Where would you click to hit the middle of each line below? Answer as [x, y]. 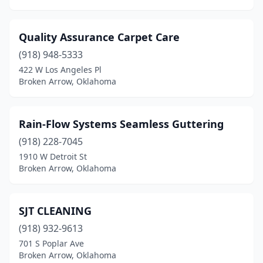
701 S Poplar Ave [51, 243]
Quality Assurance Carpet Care [99, 37]
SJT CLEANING [55, 211]
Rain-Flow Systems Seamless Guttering [121, 124]
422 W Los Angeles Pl [60, 70]
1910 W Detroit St [53, 156]
